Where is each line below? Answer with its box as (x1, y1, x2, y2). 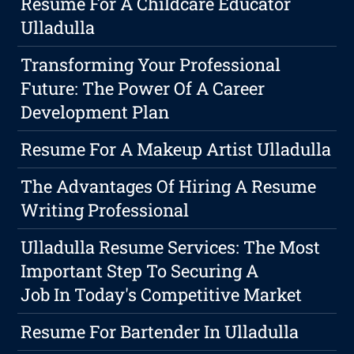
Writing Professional (21, 198, 190, 222)
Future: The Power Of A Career (21, 77, 265, 100)
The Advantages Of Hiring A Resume (21, 175, 317, 198)
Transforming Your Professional (21, 53, 281, 77)
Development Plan (21, 100, 170, 124)
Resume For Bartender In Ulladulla (21, 320, 299, 344)
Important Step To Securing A (21, 259, 259, 283)
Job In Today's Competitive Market (21, 283, 303, 307)
